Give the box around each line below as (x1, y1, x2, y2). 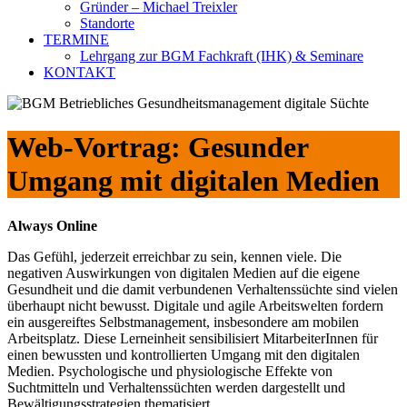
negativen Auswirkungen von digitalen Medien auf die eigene (7, 264, 360, 281)
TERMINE (44, 32, 109, 47)
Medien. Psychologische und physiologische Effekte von (7, 362, 333, 379)
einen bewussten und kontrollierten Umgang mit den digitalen (7, 346, 360, 362)
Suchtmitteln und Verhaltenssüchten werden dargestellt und (7, 379, 345, 395)
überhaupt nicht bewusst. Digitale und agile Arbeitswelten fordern (7, 297, 383, 313)
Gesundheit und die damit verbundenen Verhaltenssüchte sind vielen (7, 281, 398, 297)
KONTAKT (44, 65, 115, 80)
